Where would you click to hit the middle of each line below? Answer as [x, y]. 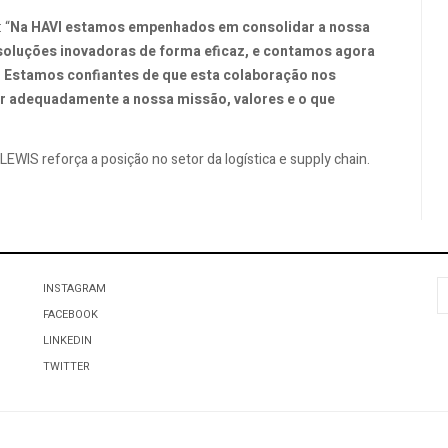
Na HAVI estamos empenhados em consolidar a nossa [190, 28]
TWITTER [66, 366]
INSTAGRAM [74, 288]
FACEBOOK [70, 314]
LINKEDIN [67, 340]
